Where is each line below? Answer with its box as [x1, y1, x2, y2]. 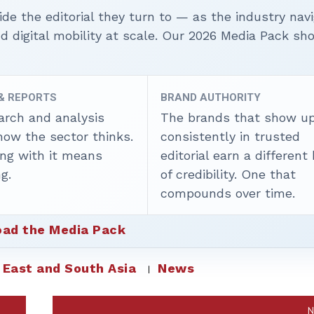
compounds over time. [161, 186, 296, 200]
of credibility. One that [161, 167, 296, 182]
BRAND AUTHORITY [161, 91, 261, 104]
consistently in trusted [161, 129, 301, 144]
